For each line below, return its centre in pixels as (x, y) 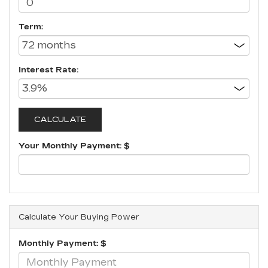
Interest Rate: (48, 70)
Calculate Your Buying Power (79, 217)
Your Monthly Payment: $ (74, 146)
